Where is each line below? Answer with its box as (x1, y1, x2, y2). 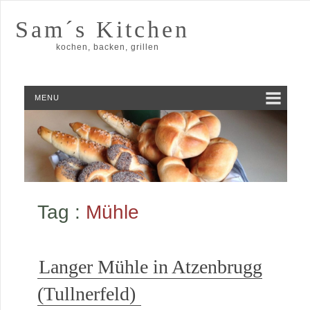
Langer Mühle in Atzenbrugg (38, 255, 262, 277)
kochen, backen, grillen (55, 42, 159, 52)
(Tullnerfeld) (37, 282, 136, 304)
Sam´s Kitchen (15, 17, 190, 42)
